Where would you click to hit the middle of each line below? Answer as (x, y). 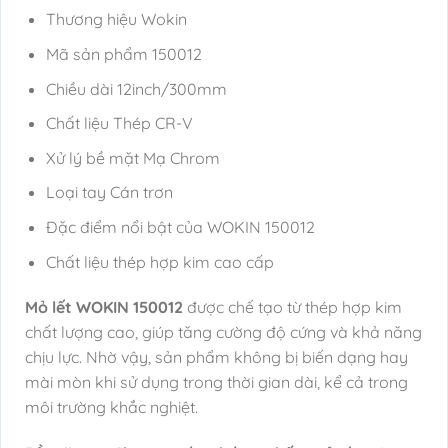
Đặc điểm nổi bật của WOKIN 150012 (180, 227)
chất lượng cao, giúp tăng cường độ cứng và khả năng (223, 332)
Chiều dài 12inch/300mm (136, 88)
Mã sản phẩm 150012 (123, 54)
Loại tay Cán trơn (109, 192)
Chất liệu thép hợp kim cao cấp (159, 261)
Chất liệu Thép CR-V (119, 123)
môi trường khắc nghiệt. (111, 407)
